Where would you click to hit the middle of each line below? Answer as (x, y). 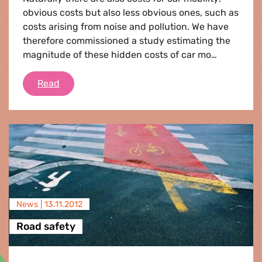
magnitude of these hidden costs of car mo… (120, 54)
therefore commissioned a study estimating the (127, 40)
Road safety (46, 227)
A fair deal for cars (99, 82)
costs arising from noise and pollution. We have (126, 26)
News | (30, 204)
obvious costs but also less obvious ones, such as (131, 12)
